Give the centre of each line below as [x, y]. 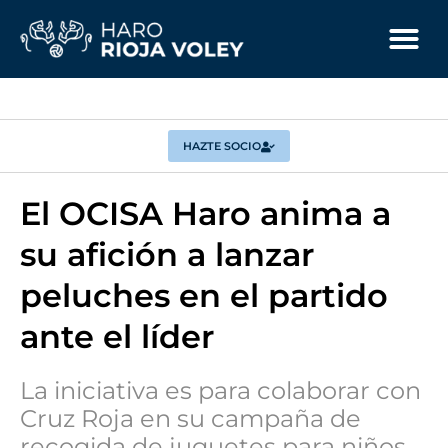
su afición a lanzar [167, 254]
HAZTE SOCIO [222, 146]
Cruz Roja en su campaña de [190, 418]
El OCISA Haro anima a [205, 213]
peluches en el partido [204, 295]
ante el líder [117, 336]
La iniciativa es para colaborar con [220, 390]
